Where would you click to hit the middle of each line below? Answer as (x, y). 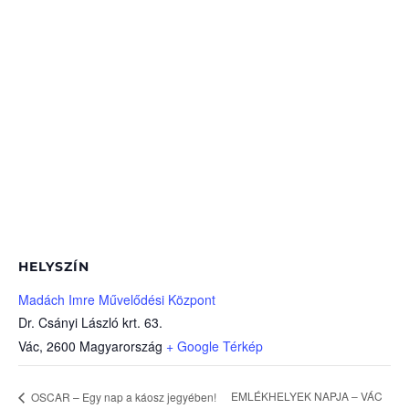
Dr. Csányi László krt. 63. (90, 322)
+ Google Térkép (215, 346)
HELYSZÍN (54, 266)
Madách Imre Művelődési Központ (117, 299)
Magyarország (121, 346)
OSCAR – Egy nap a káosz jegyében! (122, 396)
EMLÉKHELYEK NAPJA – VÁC (307, 396)
